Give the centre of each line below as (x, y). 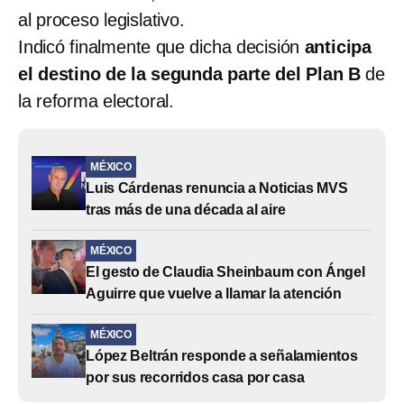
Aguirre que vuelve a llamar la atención (214, 293)
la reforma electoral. (96, 101)
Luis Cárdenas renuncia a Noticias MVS (217, 188)
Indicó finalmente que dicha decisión (161, 46)
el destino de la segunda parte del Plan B (189, 73)
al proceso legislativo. (101, 19)
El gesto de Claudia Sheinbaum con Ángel (225, 271)
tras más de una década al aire (186, 209)
